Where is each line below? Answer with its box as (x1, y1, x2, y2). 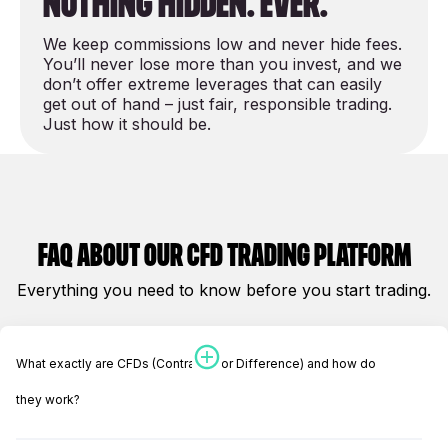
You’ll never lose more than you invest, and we (43, 54, 402, 75)
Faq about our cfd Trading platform (37, 241, 411, 271)
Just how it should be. (43, 114, 211, 135)
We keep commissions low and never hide (43, 34, 366, 55)
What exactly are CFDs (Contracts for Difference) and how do (16, 356, 376, 372)
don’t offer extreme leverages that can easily (43, 74, 382, 95)
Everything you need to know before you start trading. (17, 280, 431, 301)
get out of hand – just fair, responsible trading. (43, 94, 392, 115)
